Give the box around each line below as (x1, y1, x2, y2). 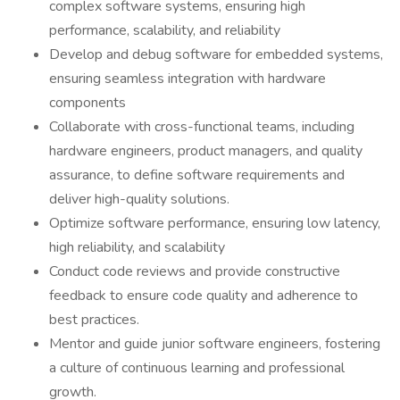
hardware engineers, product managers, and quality (49, 141, 362, 161)
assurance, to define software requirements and (49, 165, 345, 185)
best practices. (49, 310, 139, 329)
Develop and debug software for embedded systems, (49, 45, 383, 64)
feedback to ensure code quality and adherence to (49, 286, 358, 305)
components (49, 93, 126, 112)
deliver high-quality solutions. (49, 189, 229, 209)
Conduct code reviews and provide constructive (49, 262, 340, 281)
